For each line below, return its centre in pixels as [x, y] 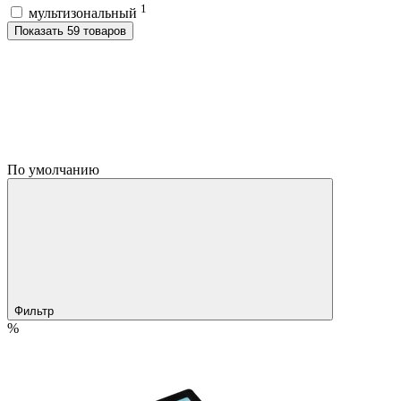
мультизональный [85, 13]
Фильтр [36, 311]
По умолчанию [55, 169]
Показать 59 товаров [97, 30]
